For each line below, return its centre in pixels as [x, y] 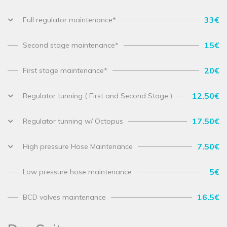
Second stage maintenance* [71, 45]
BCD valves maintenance [64, 197]
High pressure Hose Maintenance [78, 147]
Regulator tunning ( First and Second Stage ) [98, 96]
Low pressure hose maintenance [77, 172]
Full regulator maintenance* [69, 20]
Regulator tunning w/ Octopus [73, 121]
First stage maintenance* [65, 71]
